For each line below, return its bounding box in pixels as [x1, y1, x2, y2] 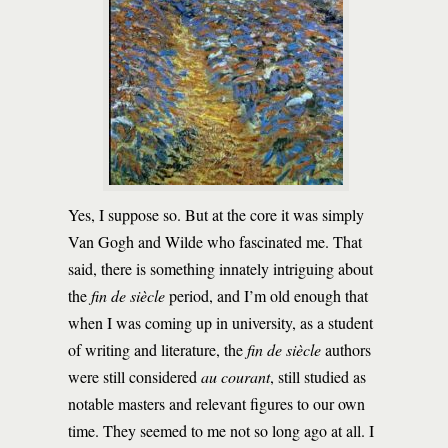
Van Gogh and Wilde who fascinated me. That [68, 231, 362, 252]
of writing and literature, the [68, 339, 247, 360]
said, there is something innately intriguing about [68, 258, 373, 279]
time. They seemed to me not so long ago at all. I [68, 420, 374, 441]
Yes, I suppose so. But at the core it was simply [68, 204, 364, 225]
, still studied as [270, 366, 366, 387]
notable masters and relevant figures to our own [68, 393, 365, 414]
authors [321, 339, 371, 360]
